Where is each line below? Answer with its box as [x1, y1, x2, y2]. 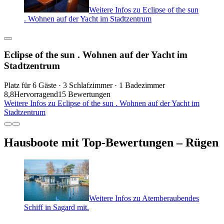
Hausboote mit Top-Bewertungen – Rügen [4, 136, 218, 149]
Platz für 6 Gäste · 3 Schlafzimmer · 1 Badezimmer [4, 81, 165, 90]
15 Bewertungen [58, 90, 110, 99]
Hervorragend [14, 90, 58, 99]
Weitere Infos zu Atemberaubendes [89, 193, 199, 202]
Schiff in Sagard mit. [24, 202, 89, 211]
